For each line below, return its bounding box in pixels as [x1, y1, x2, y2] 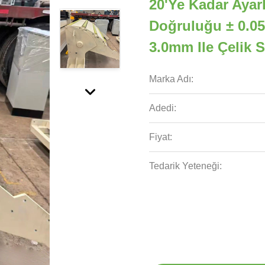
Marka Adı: [149, 74, 193, 84]
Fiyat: [149, 132, 172, 142]
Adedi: [149, 103, 176, 113]
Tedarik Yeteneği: [149, 161, 222, 171]
